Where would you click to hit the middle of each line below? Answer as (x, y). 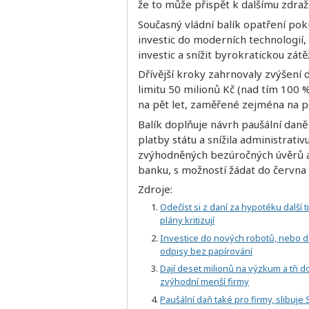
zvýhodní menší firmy (205, 282)
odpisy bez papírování (206, 251)
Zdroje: (155, 189)
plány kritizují (187, 220)
